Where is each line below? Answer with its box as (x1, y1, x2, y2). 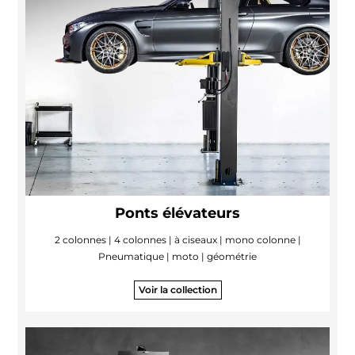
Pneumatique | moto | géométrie (98, 250, 257, 262)
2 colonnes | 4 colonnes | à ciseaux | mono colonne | (54, 233, 301, 246)
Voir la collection (138, 283, 217, 296)
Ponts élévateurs (115, 204, 240, 222)
